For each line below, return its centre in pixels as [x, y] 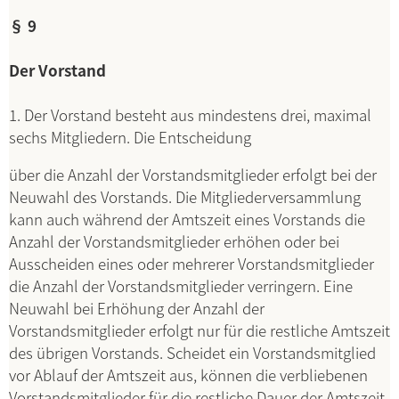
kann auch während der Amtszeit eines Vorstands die [187, 219]
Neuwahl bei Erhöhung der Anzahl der [137, 308]
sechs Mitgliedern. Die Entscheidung [130, 137]
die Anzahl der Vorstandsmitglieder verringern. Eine [181, 285]
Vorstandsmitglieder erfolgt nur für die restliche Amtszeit [199, 330]
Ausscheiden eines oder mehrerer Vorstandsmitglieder [191, 263]
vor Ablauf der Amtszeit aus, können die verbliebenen [188, 375]
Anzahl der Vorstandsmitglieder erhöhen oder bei [174, 241]
